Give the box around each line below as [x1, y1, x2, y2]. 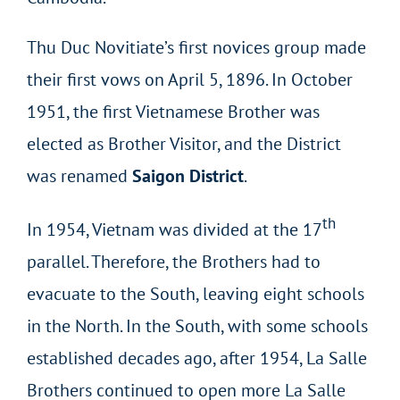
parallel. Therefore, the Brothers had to [27, 249, 321, 273]
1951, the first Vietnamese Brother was [27, 100, 320, 124]
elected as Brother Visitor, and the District [27, 132, 341, 156]
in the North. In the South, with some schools [27, 313, 368, 337]
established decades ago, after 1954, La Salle [27, 346, 367, 370]
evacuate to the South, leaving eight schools [27, 281, 364, 305]
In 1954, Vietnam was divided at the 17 [27, 217, 322, 241]
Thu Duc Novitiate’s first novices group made [27, 36, 366, 60]
